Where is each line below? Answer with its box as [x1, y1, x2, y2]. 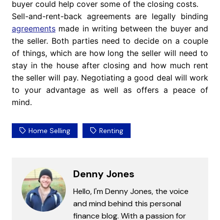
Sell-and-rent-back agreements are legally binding [11, 11, 209, 22]
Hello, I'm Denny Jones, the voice [73, 186, 189, 197]
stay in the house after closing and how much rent [11, 60, 209, 71]
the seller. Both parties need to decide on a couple [11, 36, 209, 46]
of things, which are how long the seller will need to [11, 48, 209, 58]
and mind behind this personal [73, 198, 181, 209]
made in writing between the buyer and [55, 24, 209, 34]
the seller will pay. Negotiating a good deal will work [11, 73, 209, 83]
